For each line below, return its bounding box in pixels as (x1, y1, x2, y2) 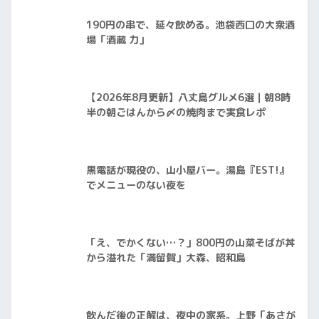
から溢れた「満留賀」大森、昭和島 (86, 251, 246, 266)
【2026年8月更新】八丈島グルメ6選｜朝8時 (86, 90, 291, 105)
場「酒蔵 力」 (86, 33, 149, 48)
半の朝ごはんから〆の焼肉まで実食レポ (86, 105, 266, 120)
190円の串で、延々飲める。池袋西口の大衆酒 (86, 18, 295, 33)
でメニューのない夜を (86, 178, 186, 193)
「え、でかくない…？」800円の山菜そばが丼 (86, 236, 295, 251)
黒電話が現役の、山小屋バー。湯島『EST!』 (86, 163, 289, 178)
